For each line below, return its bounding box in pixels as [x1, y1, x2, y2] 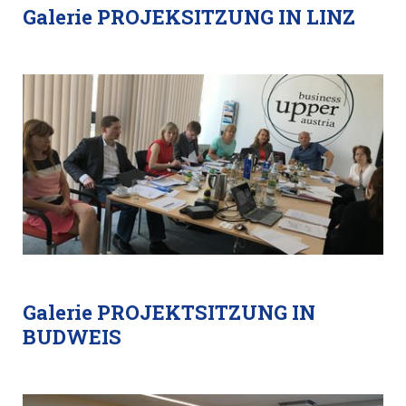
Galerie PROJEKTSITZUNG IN [23, 299, 315, 325]
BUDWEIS [23, 324, 121, 350]
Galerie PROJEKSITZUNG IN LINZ [23, 4, 355, 30]
